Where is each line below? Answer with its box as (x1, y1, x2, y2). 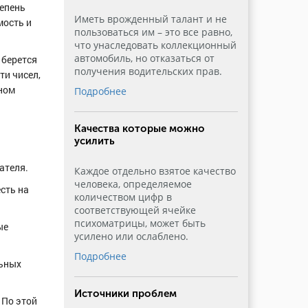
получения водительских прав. (74, 65, 222, 78)
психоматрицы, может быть (74, 217, 206, 230)
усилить (74, 135, 115, 147)
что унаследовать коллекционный (74, 38, 236, 52)
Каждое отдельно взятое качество (74, 164, 236, 177)
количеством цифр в (74, 190, 172, 203)
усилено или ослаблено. (74, 230, 188, 243)
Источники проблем (74, 287, 177, 300)
